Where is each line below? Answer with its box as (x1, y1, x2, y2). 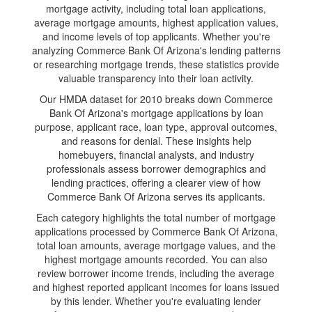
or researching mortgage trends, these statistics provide (33, 57, 279, 71)
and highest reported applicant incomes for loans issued (33, 280, 279, 294)
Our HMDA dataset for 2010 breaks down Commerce (39, 92, 273, 106)
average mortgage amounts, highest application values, (33, 15, 279, 29)
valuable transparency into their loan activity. (58, 71, 253, 85)
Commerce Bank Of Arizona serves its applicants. (47, 189, 265, 203)
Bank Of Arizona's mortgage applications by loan (49, 106, 263, 120)
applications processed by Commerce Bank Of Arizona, (34, 224, 278, 238)
